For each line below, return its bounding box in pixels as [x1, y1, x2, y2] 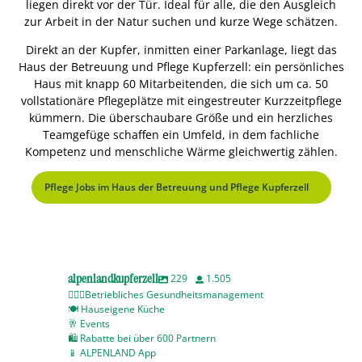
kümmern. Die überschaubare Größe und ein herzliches [29, 110, 333, 125]
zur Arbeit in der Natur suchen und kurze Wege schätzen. [24, 14, 338, 29]
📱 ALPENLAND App [68, 346, 156, 360]
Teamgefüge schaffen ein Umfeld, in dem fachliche [43, 127, 319, 142]
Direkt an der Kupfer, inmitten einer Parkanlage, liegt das [25, 42, 337, 57]
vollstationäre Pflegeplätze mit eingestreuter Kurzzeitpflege [20, 93, 342, 108]
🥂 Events [68, 317, 110, 330]
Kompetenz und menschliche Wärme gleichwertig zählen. [24, 144, 338, 159]
